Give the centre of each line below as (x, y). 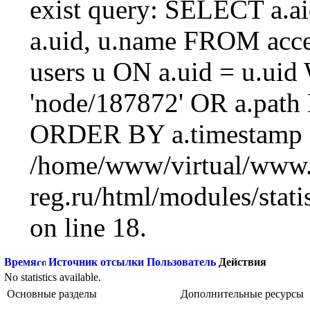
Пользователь (181, 262)
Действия (243, 262)
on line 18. (88, 227)
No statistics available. (53, 277)
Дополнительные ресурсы (242, 294)
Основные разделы (52, 294)
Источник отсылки (96, 262)
